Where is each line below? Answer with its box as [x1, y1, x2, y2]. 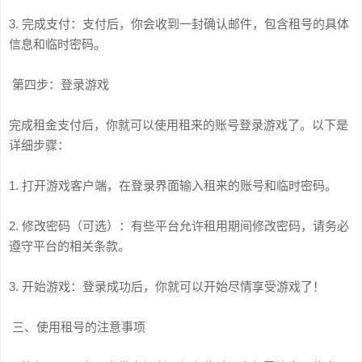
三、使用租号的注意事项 [9, 320, 145, 334]
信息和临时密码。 [9, 37, 106, 51]
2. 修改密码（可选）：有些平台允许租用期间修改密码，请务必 [9, 219, 349, 233]
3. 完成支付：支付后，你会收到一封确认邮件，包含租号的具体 [9, 17, 349, 31]
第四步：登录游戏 [9, 78, 109, 91]
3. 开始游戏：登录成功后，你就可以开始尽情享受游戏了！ [9, 280, 325, 293]
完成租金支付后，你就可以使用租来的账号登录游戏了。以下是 [9, 118, 348, 132]
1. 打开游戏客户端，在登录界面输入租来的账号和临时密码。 [9, 179, 337, 192]
